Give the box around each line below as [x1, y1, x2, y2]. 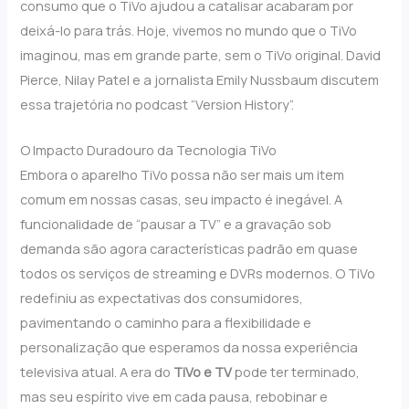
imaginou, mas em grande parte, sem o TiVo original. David [20, 45, 382, 64]
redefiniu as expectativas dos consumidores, [20, 288, 304, 307]
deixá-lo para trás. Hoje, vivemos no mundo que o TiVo [20, 20, 358, 39]
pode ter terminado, [232, 362, 361, 381]
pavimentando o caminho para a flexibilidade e [20, 312, 312, 331]
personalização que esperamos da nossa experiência [20, 337, 359, 356]
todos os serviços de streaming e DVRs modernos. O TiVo [20, 263, 376, 282]
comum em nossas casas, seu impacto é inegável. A [20, 189, 343, 208]
